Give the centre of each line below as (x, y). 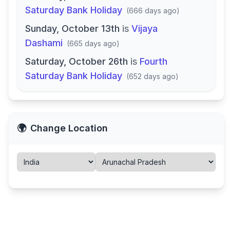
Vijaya (145, 28)
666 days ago (153, 11)
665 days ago (93, 43)
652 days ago (152, 76)
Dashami (44, 43)
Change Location (69, 128)
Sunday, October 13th (72, 28)
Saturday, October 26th (76, 61)
